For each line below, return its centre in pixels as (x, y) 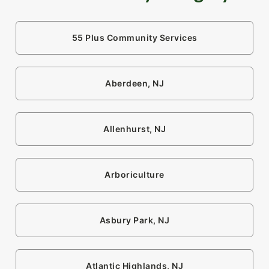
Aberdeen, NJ (134, 83)
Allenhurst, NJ (134, 129)
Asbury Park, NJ (134, 220)
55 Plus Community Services (134, 38)
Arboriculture (134, 175)
